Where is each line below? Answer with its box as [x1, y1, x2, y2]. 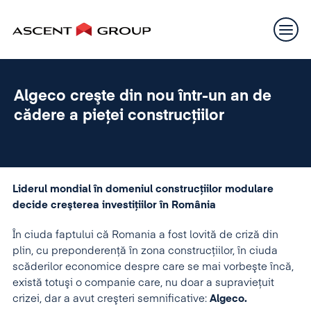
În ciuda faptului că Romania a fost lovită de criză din [12, 230, 278, 240]
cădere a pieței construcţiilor [14, 108, 224, 124]
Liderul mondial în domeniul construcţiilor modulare [12, 184, 274, 194]
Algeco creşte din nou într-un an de [14, 89, 271, 104]
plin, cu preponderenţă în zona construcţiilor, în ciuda [12, 246, 278, 256]
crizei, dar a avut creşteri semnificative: [12, 294, 210, 304]
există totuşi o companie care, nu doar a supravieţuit [12, 278, 274, 288]
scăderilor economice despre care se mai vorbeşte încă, [12, 262, 294, 272]
